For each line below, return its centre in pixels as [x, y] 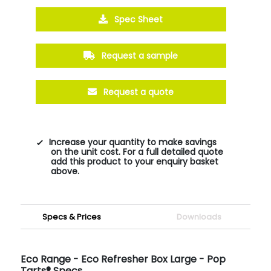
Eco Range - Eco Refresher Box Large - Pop [123, 259]
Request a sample [139, 55]
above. [65, 171]
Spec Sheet [138, 19]
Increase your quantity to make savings [132, 142]
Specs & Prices [72, 217]
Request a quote [138, 92]
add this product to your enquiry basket [134, 161]
